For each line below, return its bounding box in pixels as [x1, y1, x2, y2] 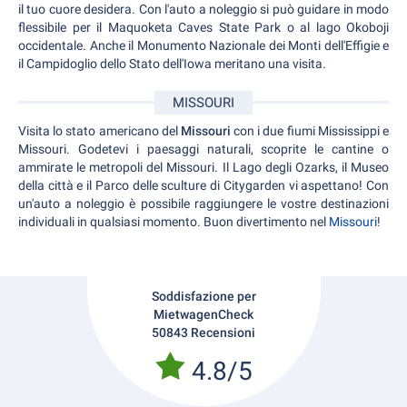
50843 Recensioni [152, 324, 255, 340]
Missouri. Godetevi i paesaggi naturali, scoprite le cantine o [18, 141, 389, 156]
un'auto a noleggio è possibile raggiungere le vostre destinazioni [18, 195, 389, 211]
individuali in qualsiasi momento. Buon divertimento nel [18, 213, 329, 229]
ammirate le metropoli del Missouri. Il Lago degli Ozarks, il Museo [18, 159, 389, 174]
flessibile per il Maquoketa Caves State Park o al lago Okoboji [18, 19, 389, 35]
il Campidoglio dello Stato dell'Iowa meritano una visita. [18, 55, 326, 71]
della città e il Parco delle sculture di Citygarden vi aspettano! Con [18, 177, 389, 193]
